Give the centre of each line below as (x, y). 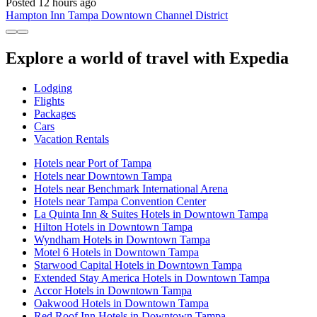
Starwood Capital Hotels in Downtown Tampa (138, 265)
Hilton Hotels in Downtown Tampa (113, 226)
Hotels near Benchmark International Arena (131, 188)
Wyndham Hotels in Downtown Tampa (122, 239)
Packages (55, 113)
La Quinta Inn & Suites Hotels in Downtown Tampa (151, 214)
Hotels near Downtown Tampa (103, 175)
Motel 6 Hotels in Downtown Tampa (116, 252)
